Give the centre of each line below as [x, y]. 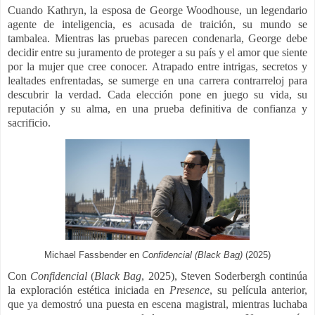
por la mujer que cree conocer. [80, 67]
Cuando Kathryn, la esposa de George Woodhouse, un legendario [157, 11]
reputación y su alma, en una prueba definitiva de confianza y [157, 109]
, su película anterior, [258, 290]
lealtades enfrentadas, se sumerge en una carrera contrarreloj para [157, 81]
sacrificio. [29, 123]
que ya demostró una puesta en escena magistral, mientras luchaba [157, 304]
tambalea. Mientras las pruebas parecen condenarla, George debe [157, 39]
